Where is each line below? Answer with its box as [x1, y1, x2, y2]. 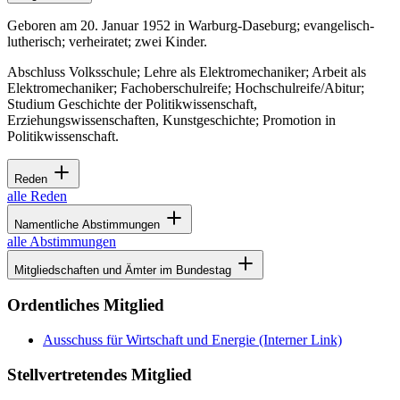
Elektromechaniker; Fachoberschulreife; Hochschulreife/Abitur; [7, 79, 364, 96]
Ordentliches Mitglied [7, 296, 164, 315]
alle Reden [7, 187, 67, 204]
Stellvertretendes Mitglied [7, 364, 192, 384]
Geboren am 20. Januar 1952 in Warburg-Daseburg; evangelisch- [7, 17, 374, 33]
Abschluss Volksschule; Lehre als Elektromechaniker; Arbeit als [7, 63, 366, 79]
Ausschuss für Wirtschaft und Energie [43, 332, 255, 348]
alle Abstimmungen [7, 233, 116, 249]
